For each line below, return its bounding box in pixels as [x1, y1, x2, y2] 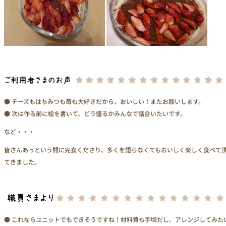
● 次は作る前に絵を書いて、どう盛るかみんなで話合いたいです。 [4, 108, 186, 118]
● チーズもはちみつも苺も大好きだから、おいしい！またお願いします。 [4, 96, 204, 105]
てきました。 [4, 157, 40, 166]
